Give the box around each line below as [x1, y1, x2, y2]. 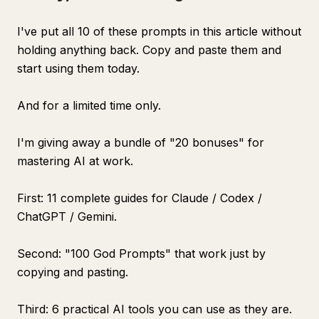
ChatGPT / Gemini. [17, 209, 117, 224]
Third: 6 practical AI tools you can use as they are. [17, 302, 292, 316]
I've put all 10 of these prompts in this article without [17, 24, 301, 38]
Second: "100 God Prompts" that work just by [17, 246, 266, 261]
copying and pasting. [17, 265, 128, 279]
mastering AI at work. [17, 154, 133, 168]
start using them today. [17, 61, 140, 75]
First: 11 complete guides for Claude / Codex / [17, 191, 262, 205]
